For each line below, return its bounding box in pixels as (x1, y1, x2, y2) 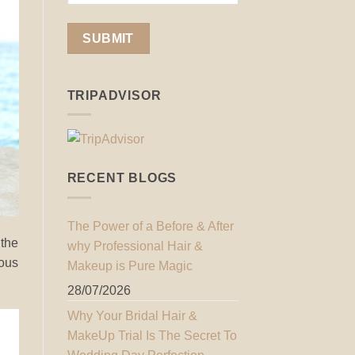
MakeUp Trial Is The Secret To (67, 328, 237, 342)
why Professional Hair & (67, 239, 203, 253)
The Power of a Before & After (67, 219, 234, 233)
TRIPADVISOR (67, 88, 162, 102)
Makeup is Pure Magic (67, 258, 193, 273)
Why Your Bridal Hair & (67, 308, 197, 323)
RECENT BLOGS (67, 171, 177, 185)
